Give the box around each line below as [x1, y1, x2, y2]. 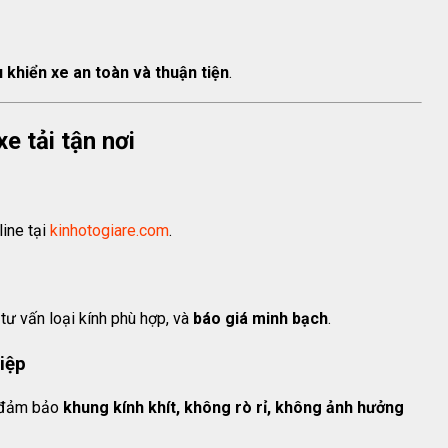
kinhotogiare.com [50, 220, 169, 240]
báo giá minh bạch [193, 309, 328, 329]
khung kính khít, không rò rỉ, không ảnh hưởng [63, 398, 404, 418]
